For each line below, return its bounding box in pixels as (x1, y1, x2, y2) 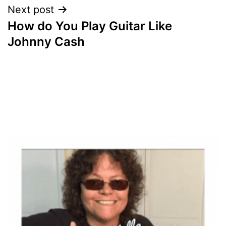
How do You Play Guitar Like (8, 18, 172, 33)
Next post (8, 3, 54, 16)
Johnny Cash (8, 34, 85, 49)
